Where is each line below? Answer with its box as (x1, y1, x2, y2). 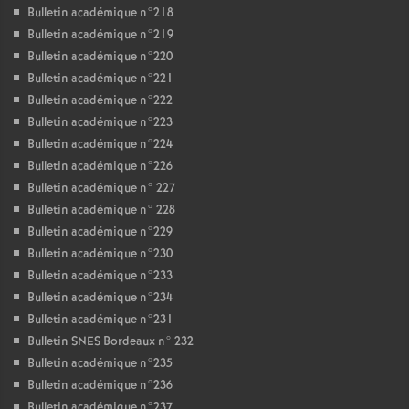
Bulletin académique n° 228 (27, 202, 175, 219)
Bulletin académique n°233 (27, 267, 173, 285)
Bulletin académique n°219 (27, 26, 173, 44)
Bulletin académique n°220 (27, 48, 173, 66)
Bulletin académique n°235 (27, 355, 173, 372)
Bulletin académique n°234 (27, 289, 173, 307)
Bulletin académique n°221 (27, 70, 173, 88)
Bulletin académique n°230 (27, 246, 173, 263)
